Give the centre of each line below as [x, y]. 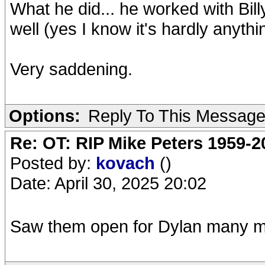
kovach [128, 163]
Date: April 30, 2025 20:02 [108, 183]
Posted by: [53, 163]
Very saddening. [71, 69]
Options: [45, 116]
